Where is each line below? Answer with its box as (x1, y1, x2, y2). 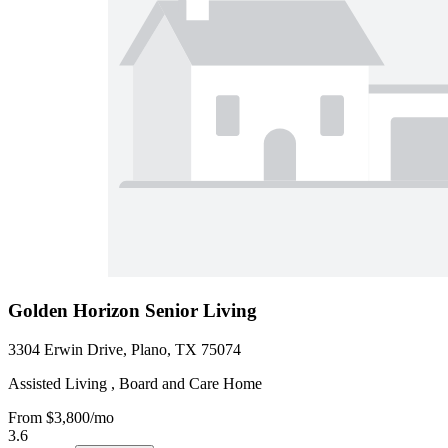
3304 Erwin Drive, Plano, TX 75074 (8, 340, 241, 358)
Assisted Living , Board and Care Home (8, 374, 262, 392)
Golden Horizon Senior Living (8, 299, 257, 321)
